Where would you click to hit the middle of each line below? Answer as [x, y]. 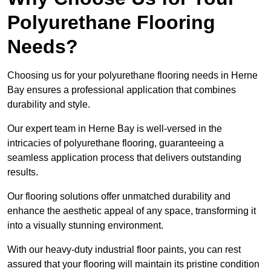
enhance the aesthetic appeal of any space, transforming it [132, 211]
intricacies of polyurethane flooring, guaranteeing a [116, 143]
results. [24, 172]
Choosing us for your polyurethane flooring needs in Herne [132, 76]
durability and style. [49, 105]
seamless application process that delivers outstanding [124, 158]
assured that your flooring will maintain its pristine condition [133, 264]
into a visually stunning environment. [85, 226]
